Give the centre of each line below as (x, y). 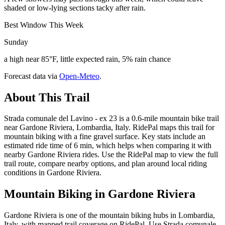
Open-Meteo (79, 76)
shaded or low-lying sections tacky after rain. (75, 8)
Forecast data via (31, 76)
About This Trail (47, 97)
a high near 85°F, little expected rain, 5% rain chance (87, 59)
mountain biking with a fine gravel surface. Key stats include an (105, 137)
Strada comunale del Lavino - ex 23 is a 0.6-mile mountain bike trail (111, 119)
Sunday (16, 42)
